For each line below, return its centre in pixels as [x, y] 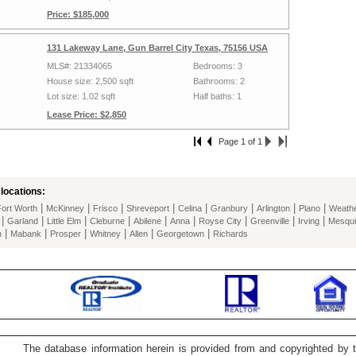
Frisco [105, 208]
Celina [190, 208]
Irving [309, 221]
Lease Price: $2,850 [87, 114]
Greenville [270, 221]
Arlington [273, 208]
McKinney [65, 208]
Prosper [66, 234]
